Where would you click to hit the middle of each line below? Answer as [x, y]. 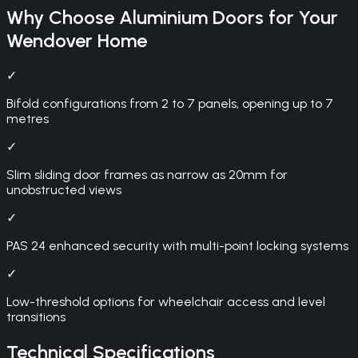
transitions [36, 317]
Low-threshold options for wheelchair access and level [166, 302]
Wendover [50, 41]
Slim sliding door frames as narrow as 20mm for [147, 175]
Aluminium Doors [191, 18]
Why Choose [63, 18]
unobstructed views [64, 190]
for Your [301, 18]
